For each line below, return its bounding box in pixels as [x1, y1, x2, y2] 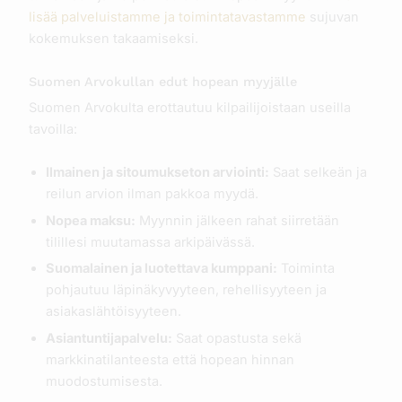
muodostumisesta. [45, 373, 162, 390]
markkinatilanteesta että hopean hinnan [45, 352, 294, 369]
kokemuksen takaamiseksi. [28, 31, 198, 48]
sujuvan [305, 9, 359, 26]
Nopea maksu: [45, 212, 135, 229]
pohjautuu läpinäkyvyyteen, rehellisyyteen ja [45, 282, 327, 299]
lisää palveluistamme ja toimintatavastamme [28, 9, 306, 26]
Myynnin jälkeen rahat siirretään [135, 212, 339, 229]
